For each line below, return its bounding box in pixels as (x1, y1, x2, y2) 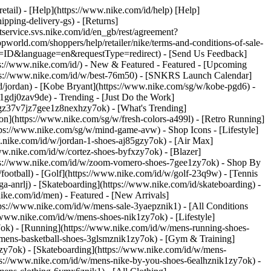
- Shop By (221, 157, 261, 168)
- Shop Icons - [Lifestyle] (163, 125, 258, 135)
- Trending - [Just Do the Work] (54, 92, 174, 102)
